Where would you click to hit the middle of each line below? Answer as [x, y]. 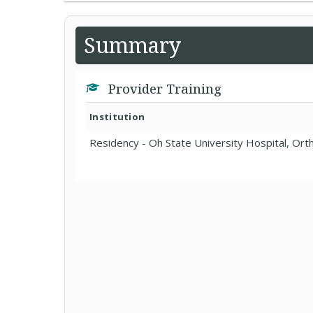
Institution [117, 117]
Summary [132, 45]
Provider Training [163, 89]
